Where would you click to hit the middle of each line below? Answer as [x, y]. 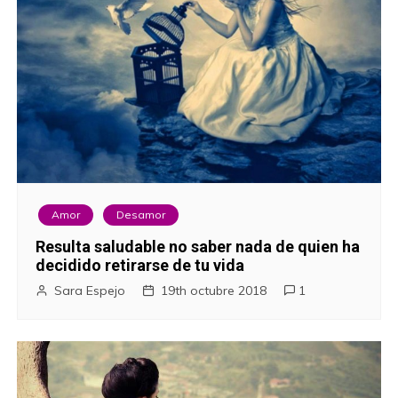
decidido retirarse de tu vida [140, 266]
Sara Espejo [90, 291]
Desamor [141, 215]
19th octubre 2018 [214, 291]
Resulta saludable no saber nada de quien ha [198, 247]
